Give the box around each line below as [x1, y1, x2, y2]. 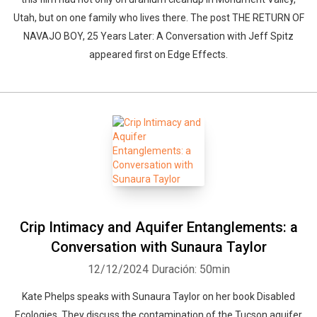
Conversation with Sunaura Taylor [50, 238, 267, 255]
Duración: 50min [151, 263, 230, 276]
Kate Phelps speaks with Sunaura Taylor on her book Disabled [22, 291, 295, 302]
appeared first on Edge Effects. [89, 49, 228, 60]
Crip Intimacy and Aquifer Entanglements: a [19, 219, 298, 236]
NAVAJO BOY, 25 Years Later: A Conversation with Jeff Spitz [23, 30, 294, 42]
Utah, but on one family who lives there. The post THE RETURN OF [13, 12, 304, 23]
